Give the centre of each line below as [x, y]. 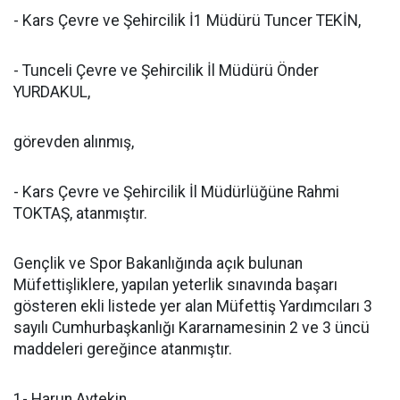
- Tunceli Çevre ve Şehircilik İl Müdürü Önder [166, 71]
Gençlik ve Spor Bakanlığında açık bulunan [158, 263]
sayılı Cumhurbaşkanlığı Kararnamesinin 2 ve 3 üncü [192, 328]
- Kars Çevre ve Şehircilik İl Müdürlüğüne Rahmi [176, 192]
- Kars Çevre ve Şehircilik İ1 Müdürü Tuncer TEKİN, [187, 21]
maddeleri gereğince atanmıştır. [123, 349]
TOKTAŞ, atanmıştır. [80, 213]
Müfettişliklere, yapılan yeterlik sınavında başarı [175, 285]
